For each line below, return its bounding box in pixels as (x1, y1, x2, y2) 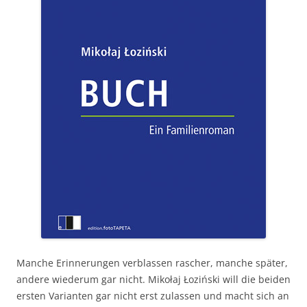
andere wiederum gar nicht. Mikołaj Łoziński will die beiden (16, 273, 291, 286)
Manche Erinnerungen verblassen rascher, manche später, (16, 256, 288, 269)
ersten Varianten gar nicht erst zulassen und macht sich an (16, 289, 289, 302)
